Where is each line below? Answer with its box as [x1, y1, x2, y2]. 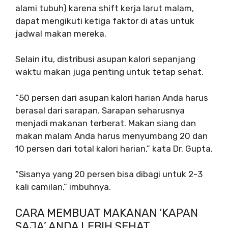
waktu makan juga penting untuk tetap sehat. [15, 67, 204, 77]
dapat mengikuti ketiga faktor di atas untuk [15, 15, 194, 26]
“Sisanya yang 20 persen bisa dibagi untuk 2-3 [15, 169, 203, 179]
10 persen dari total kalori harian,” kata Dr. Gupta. [15, 143, 213, 154]
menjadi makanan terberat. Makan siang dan [15, 118, 196, 128]
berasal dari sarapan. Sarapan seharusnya [15, 105, 185, 116]
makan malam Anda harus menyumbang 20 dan [15, 130, 208, 141]
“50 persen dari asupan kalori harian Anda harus [15, 92, 208, 103]
